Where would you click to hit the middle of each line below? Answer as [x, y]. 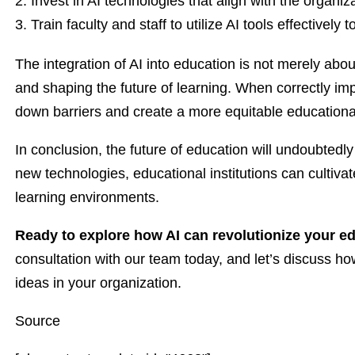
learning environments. [87, 197]
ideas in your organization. [98, 283]
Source [38, 321]
